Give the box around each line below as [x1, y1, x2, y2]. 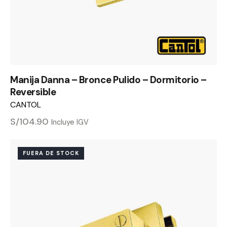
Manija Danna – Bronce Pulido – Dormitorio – [10, 73, 207, 86]
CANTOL [10, 99, 41, 110]
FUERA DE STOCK [23, 149, 79, 157]
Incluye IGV [51, 117, 89, 127]
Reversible [10, 85, 56, 98]
